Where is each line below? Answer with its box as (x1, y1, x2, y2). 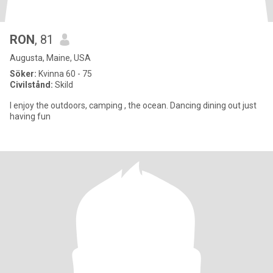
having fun (10, 112, 51, 121)
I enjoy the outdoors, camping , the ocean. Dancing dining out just (10, 101, 170, 110)
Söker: (10, 69, 37, 79)
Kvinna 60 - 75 (37, 69, 92, 79)
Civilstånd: (10, 80, 53, 90)
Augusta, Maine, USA (10, 53, 91, 63)
